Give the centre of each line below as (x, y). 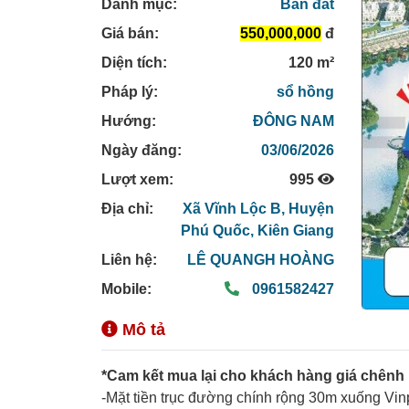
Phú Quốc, (220, 231)
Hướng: (129, 121)
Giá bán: (130, 34)
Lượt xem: (137, 180)
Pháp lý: (130, 92)
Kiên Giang (296, 231)
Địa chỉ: (127, 209)
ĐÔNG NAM (294, 121)
